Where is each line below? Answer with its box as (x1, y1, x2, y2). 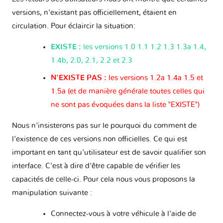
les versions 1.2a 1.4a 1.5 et (108, 74, 203, 82)
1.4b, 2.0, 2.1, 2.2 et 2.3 (50, 57, 132, 65)
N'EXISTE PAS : (50, 74, 109, 82)
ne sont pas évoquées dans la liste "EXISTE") (50, 101, 200, 109)
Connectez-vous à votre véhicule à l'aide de (50, 210, 196, 218)
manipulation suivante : (12, 189, 92, 197)
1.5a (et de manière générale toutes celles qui (50, 87, 205, 95)
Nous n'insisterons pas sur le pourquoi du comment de (12, 121, 197, 129)
